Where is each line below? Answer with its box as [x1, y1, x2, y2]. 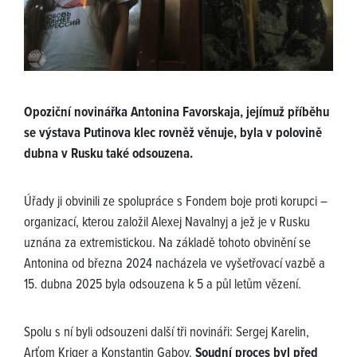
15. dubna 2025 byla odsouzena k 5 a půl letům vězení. [24, 277, 301, 295]
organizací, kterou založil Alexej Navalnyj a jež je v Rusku [24, 214, 310, 233]
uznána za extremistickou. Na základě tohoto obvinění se [24, 235, 311, 253]
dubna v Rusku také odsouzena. [24, 146, 193, 164]
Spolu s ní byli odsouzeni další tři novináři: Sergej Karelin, [24, 324, 309, 343]
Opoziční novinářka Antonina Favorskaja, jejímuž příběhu [24, 104, 329, 123]
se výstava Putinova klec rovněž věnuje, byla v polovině [24, 125, 322, 143]
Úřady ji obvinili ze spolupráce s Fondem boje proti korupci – [24, 194, 328, 212]
